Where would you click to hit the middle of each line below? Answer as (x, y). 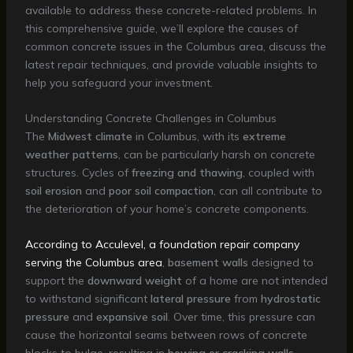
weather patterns (71, 155)
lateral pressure (190, 299)
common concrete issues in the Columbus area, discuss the (175, 46)
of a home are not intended (255, 281)
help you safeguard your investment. (119, 82)
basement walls (208, 263)
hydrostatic (290, 299)
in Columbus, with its (187, 137)
